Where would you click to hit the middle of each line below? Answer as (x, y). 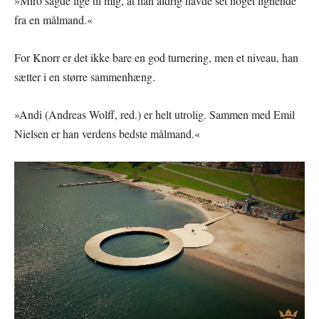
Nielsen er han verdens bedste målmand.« (107, 133)
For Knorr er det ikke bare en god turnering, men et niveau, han (156, 57)
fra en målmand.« (53, 19)
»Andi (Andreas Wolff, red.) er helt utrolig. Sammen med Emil (155, 114)
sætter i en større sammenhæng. (85, 76)
